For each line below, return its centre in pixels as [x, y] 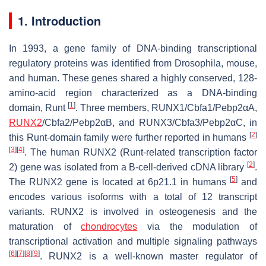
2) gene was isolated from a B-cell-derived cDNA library [128, 167]
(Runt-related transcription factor [187, 152]
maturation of [45, 226]
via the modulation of [197, 226]
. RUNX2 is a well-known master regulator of [148, 256]
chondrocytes [109, 226]
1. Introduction [59, 20]
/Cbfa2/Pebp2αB [77, 122]
